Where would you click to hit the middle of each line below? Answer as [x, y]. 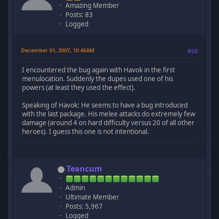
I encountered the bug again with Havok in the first [99, 70]
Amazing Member [93, 6]
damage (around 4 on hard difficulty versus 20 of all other [109, 122]
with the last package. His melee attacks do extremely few [109, 114]
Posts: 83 [79, 15]
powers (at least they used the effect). [79, 87]
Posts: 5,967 [84, 207]
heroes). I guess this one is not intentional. [86, 131]
